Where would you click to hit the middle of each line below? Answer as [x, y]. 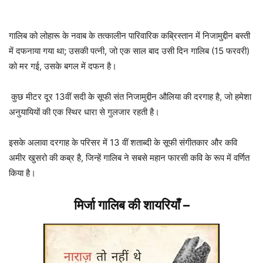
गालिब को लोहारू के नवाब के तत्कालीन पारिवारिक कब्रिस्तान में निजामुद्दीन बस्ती [129, 36]
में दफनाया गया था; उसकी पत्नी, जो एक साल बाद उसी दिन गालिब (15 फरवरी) [129, 51]
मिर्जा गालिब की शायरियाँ [127, 205]
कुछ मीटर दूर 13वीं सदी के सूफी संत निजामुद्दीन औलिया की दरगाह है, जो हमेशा [130, 97]
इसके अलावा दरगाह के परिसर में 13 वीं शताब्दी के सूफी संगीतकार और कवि [123, 143]
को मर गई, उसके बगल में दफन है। [63, 66]
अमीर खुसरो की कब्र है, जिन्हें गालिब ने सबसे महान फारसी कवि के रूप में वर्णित [129, 158]
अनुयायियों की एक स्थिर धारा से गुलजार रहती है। [85, 112]
